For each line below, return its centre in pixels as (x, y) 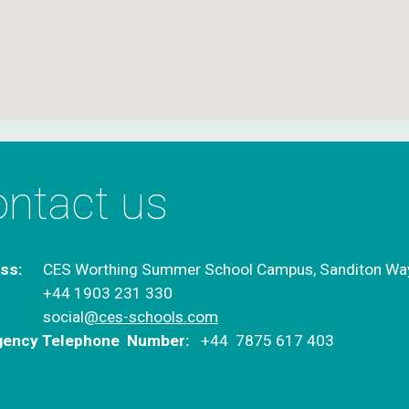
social (63, 317)
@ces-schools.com (151, 317)
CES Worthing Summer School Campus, (181, 269)
